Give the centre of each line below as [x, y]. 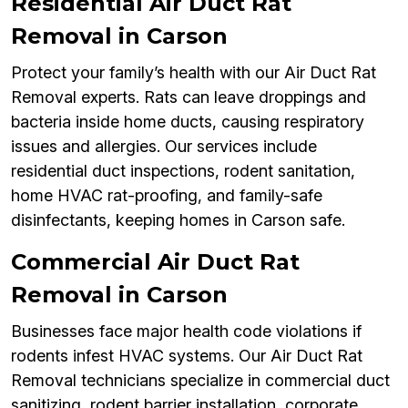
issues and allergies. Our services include [164, 147]
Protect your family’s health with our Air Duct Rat [194, 73]
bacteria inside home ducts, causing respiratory [188, 122]
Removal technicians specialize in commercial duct [200, 381]
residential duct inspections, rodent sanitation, [183, 171]
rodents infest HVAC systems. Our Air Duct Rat [187, 356]
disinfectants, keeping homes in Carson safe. [178, 220]
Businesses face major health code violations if [186, 331]
